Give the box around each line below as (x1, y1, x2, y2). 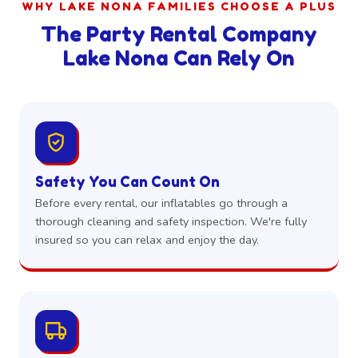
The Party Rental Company (41, 22, 317, 47)
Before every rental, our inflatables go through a (35, 195, 288, 212)
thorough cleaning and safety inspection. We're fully (35, 213, 307, 230)
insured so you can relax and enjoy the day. (35, 232, 259, 249)
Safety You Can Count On (35, 173, 220, 190)
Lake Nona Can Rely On (63, 46, 295, 71)
